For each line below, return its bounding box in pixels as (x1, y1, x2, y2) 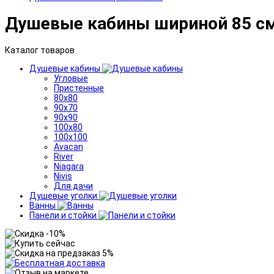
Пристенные (54, 83, 104, 93)
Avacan (54, 141, 83, 152)
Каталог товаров (5, 45, 75, 55)
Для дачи (54, 180, 93, 191)
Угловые (54, 73, 88, 83)
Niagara (54, 161, 84, 171)
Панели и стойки (29, 210, 98, 220)
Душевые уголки (29, 190, 99, 201)
